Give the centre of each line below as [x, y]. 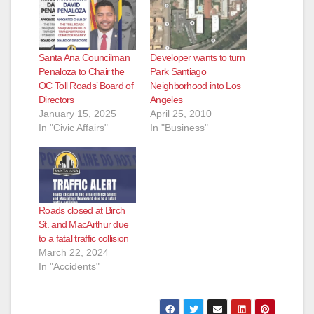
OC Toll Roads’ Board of [86, 86]
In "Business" [179, 128]
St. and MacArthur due [84, 224]
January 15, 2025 [77, 114]
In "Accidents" [69, 266]
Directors [56, 100]
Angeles [166, 100]
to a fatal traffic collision [84, 238]
